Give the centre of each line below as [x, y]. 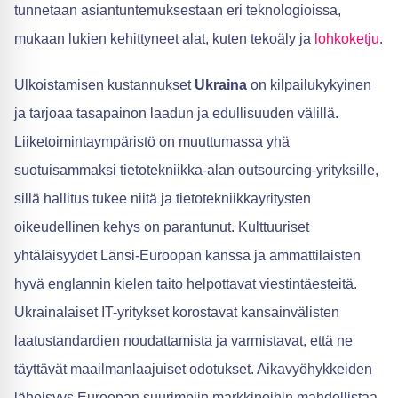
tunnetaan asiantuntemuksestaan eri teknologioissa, [178, 11]
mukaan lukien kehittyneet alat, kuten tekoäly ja [164, 39]
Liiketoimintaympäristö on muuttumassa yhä [152, 142]
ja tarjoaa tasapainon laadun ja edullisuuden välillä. [176, 114]
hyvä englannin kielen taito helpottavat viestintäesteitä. [186, 284]
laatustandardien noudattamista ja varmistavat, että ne [183, 341]
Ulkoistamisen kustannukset [104, 85]
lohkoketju [347, 39]
